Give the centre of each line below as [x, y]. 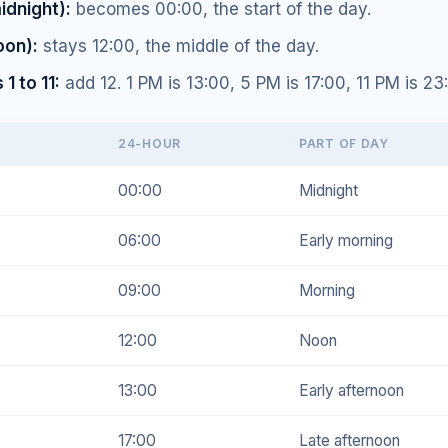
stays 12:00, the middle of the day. [178, 45]
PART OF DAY [344, 143]
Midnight [328, 190]
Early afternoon [351, 390]
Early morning [346, 240]
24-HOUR [150, 143]
